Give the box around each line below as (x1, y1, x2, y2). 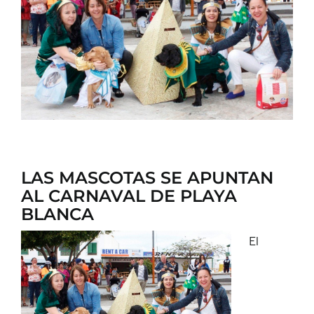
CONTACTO (15, 14, 63, 27)
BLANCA (20, 203, 94, 224)
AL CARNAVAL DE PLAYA (20, 185, 237, 206)
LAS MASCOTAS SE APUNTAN (20, 167, 273, 188)
